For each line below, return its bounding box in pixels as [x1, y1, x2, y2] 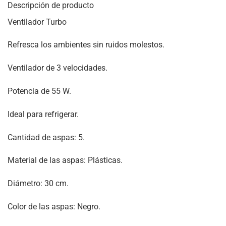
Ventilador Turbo [8, 17, 67, 27]
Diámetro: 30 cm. [8, 179, 69, 189]
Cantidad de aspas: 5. [8, 132, 85, 142]
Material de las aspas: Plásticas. [8, 155, 123, 165]
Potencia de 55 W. [8, 86, 71, 96]
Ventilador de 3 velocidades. [8, 63, 107, 73]
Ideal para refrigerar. [8, 109, 79, 119]
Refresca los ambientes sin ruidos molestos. [8, 40, 164, 50]
